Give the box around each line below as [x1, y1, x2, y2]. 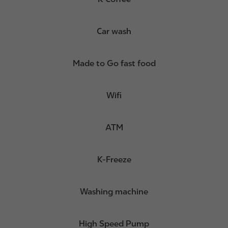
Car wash [97, 26, 131, 37]
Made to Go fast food [72, 59, 156, 69]
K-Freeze [97, 155, 131, 165]
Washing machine [80, 187, 148, 197]
